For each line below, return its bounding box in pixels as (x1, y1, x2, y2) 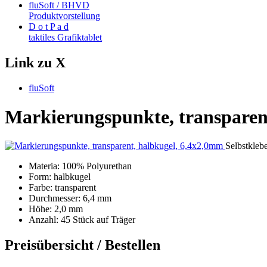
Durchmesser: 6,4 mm (29, 193, 111, 204)
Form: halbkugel (29, 172, 91, 182)
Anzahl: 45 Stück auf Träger (29, 215, 135, 225)
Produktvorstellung (29, 10, 100, 21)
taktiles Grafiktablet (29, 32, 102, 42)
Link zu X (5, 54, 66, 70)
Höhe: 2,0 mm (29, 204, 83, 215)
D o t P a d (29, 21, 69, 32)
